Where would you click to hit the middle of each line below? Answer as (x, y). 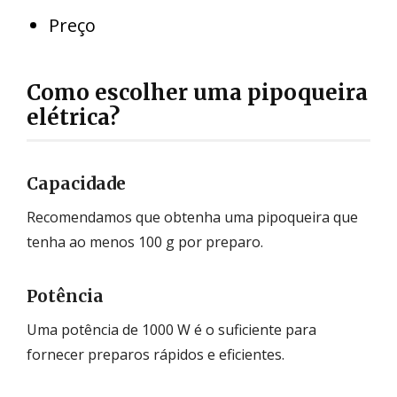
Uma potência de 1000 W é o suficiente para (171, 329)
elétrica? (73, 117)
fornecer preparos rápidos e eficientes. (157, 354)
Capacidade (76, 183)
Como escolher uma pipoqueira (197, 92)
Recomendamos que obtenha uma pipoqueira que (192, 217)
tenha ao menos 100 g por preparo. (145, 241)
